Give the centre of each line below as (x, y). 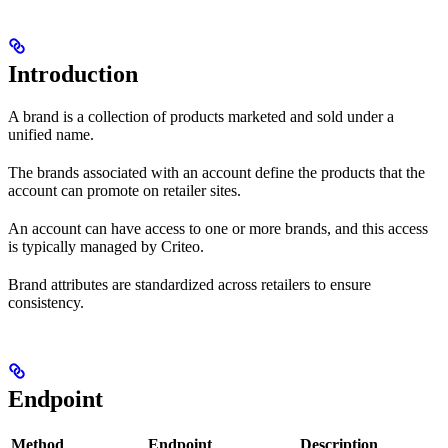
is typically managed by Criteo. (106, 247)
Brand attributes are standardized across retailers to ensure (189, 285)
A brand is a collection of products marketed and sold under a (201, 117)
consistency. (46, 303)
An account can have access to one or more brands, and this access (218, 229)
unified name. (51, 135)
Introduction (73, 74)
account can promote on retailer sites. (124, 191)
